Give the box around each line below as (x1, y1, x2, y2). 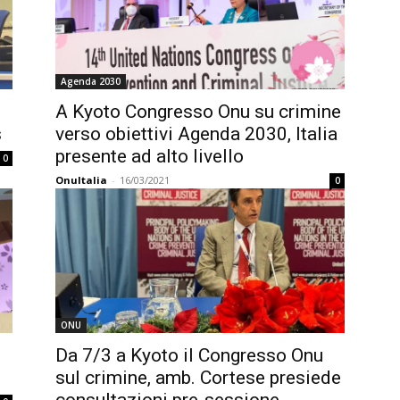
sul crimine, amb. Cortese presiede (55, 367, 341, 388)
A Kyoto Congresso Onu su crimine (55, 101, 341, 122)
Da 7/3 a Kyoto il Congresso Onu (55, 345, 323, 366)
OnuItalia (55, 173, 107, 187)
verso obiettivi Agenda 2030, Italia (55, 123, 337, 145)
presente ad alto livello (55, 146, 244, 167)
